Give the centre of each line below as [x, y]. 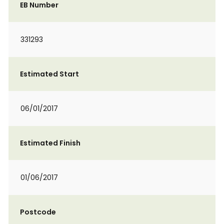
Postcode [38, 212]
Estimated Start [49, 74]
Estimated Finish [50, 143]
